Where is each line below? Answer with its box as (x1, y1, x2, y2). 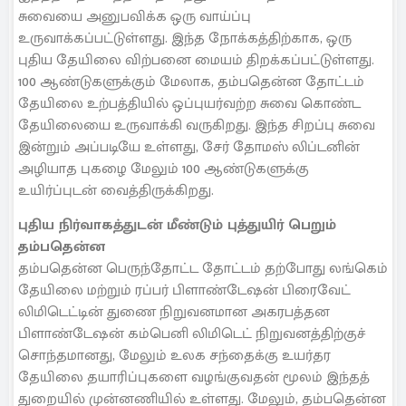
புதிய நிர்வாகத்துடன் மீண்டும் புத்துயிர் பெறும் (18, 213, 336, 238)
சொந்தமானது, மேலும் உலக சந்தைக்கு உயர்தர (18, 343, 331, 369)
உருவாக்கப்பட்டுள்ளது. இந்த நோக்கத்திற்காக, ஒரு (18, 25, 352, 51)
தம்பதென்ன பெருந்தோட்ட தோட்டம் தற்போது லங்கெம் (18, 256, 388, 282)
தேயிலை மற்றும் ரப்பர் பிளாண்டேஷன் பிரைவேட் (18, 278, 351, 304)
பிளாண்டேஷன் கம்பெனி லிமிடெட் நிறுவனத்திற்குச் (18, 322, 366, 347)
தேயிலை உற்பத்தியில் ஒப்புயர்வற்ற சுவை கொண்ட (18, 91, 361, 116)
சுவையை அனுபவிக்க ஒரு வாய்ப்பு (18, 4, 251, 29)
